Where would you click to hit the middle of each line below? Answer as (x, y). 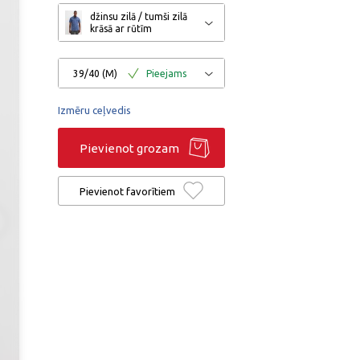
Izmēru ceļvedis (94, 110)
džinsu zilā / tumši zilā (139, 16)
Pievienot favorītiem (127, 191)
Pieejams (166, 73)
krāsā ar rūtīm (121, 29)
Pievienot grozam (129, 148)
